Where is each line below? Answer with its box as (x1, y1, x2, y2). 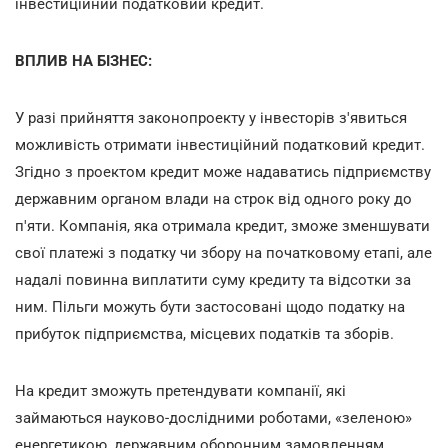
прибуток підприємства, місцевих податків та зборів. (15, 324, 394, 343)
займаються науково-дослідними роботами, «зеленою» (15, 408, 412, 427)
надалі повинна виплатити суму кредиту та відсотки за (15, 270, 411, 289)
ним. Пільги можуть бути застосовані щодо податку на (15, 297, 405, 316)
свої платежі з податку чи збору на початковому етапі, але (15, 243, 432, 262)
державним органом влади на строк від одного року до (15, 189, 412, 208)
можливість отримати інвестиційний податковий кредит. (15, 135, 425, 154)
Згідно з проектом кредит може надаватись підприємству (15, 162, 431, 181)
